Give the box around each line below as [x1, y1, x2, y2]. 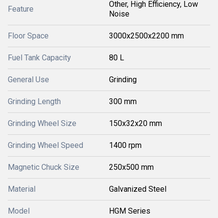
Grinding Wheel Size [8, 118, 76, 128]
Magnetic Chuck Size [8, 162, 79, 172]
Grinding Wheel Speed [8, 140, 83, 150]
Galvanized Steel [109, 184, 166, 194]
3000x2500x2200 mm [109, 31, 184, 40]
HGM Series [109, 206, 150, 216]
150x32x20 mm [109, 118, 162, 128]
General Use [8, 74, 49, 84]
